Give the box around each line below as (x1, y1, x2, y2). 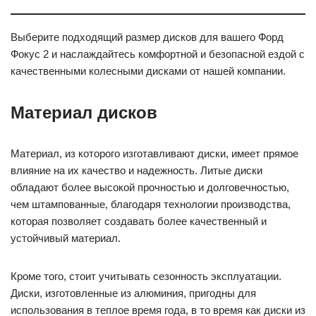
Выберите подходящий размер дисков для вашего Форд (11, 31, 284, 44)
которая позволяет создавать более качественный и (11, 215, 267, 228)
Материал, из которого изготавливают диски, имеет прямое (11, 147, 298, 160)
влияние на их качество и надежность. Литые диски (11, 164, 262, 177)
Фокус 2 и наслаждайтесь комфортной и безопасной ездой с (11, 48, 305, 61)
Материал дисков (11, 103, 157, 123)
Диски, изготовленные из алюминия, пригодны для (11, 287, 256, 300)
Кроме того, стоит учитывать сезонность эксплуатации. (11, 270, 281, 283)
